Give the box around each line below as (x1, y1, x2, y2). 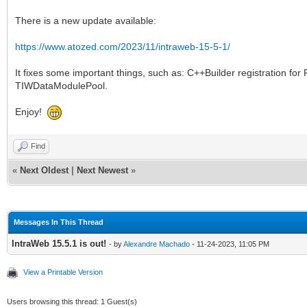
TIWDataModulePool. (15, 79, 108, 91)
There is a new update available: (15, 14, 156, 26)
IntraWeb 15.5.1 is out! (12, 238, 106, 249)
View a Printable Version (23, 267, 103, 276)
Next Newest (77, 164, 128, 175)
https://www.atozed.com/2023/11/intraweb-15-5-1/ (15, 40, 230, 52)
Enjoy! (15, 106, 47, 118)
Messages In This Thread (14, 217, 103, 226)
